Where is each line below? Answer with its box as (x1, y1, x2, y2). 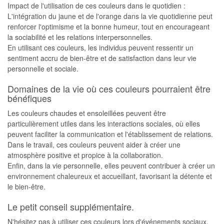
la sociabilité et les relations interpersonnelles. (7, 32, 152, 42)
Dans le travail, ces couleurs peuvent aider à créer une (7, 139, 180, 149)
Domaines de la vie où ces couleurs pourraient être (7, 82, 210, 95)
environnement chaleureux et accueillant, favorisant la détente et (7, 171, 212, 181)
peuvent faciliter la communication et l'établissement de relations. (7, 129, 213, 139)
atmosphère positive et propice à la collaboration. (7, 150, 163, 160)
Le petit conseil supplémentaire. (7, 200, 134, 213)
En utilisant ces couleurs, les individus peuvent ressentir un (7, 42, 193, 52)
